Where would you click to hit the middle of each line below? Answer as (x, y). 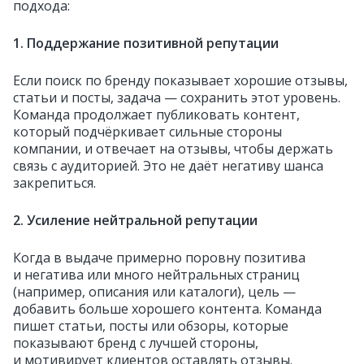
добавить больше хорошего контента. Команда (167, 309)
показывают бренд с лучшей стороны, (136, 343)
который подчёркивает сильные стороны (147, 132)
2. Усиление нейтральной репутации (135, 220)
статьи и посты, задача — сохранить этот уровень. (177, 97)
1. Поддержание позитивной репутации (146, 43)
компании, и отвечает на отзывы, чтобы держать (173, 149)
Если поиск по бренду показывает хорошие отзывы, (180, 80)
